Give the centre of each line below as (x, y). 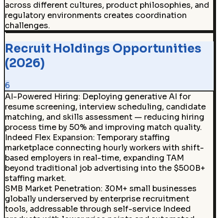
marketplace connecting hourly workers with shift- (104, 147)
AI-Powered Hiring (41, 96)
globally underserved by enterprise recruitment (97, 199)
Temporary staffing (133, 137)
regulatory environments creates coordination (96, 15)
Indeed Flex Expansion (49, 137)
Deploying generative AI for (136, 96)
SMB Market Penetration (53, 188)
